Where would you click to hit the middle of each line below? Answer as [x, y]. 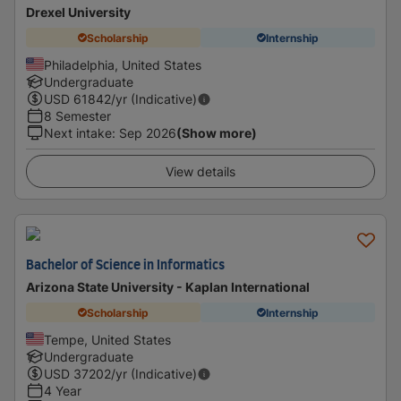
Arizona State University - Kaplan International [168, 287]
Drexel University [78, 12]
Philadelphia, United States [123, 65]
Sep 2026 [148, 133]
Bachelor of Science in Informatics [125, 266]
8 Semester [77, 116]
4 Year [63, 391]
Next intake [78, 133]
